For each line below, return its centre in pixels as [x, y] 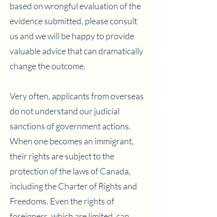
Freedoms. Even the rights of [62, 201]
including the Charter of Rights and [73, 186]
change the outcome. [48, 66]
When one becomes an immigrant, [72, 141]
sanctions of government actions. [70, 126]
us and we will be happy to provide [72, 36]
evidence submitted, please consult [73, 21]
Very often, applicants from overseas [77, 96]
